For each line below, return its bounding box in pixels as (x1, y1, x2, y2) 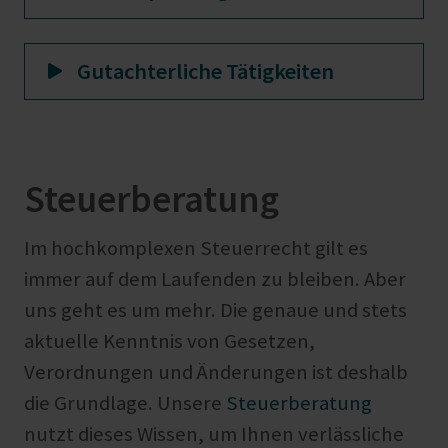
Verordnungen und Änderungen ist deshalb (24, 359, 408, 386)
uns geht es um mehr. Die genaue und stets (24, 297, 407, 324)
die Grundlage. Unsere (24, 390, 226, 417)
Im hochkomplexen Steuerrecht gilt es (24, 235, 368, 262)
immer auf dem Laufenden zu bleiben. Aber (24, 266, 406, 293)
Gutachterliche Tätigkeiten (77, 56, 334, 85)
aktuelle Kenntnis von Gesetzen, (24, 328, 315, 355)
